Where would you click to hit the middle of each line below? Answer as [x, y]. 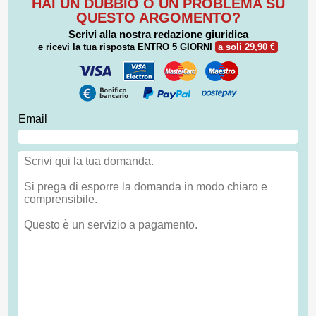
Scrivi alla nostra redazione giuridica [158, 34]
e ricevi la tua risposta [88, 47]
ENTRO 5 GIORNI [175, 47]
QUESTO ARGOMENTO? [158, 17]
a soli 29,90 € [247, 47]
